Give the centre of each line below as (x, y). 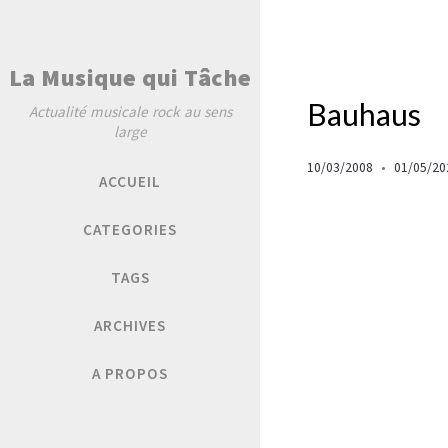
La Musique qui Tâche (130, 77)
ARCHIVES (130, 325)
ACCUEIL (130, 181)
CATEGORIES (130, 229)
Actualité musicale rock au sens (130, 111)
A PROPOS (130, 373)
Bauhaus (364, 114)
